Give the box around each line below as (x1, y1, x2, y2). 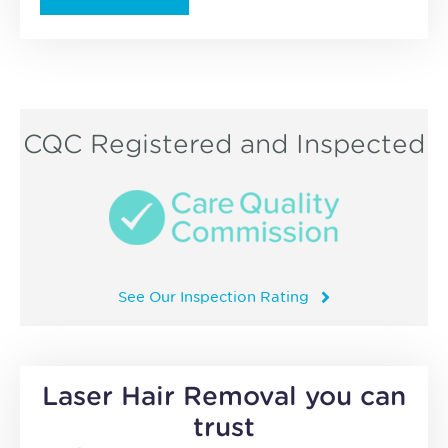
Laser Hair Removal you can (42, 381, 406, 412)
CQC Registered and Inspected (23, 128, 425, 159)
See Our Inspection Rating (118, 287, 309, 307)
